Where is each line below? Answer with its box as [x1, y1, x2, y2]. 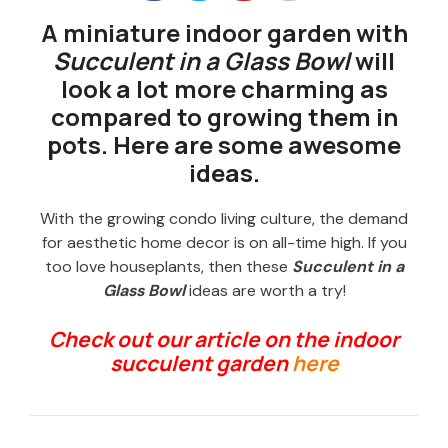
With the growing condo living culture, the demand [40, 208, 408, 230]
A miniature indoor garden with [40, 16, 408, 50]
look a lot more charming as [60, 72, 388, 106]
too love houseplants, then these [44, 256, 292, 278]
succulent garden [109, 349, 288, 378]
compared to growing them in [50, 100, 398, 134]
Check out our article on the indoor [49, 325, 399, 354]
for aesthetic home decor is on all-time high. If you [41, 232, 407, 254]
